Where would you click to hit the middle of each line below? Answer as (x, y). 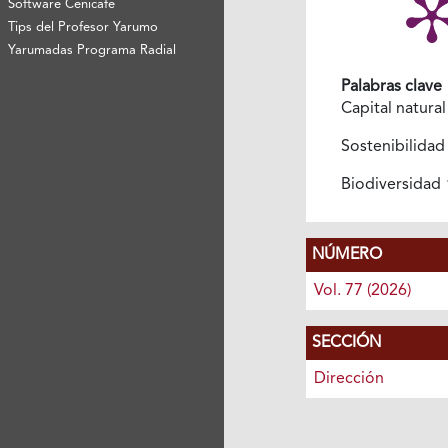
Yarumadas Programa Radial (92, 50)
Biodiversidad (392, 184)
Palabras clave (391, 86)
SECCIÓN (346, 342)
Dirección (348, 378)
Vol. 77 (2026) (362, 290)
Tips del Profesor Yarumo (83, 27)
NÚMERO (346, 254)
